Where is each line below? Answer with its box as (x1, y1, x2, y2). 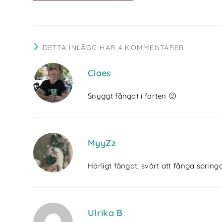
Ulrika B (88, 207, 123, 219)
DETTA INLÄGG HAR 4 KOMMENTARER (42, 43, 184, 52)
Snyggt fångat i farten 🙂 (88, 91, 176, 101)
